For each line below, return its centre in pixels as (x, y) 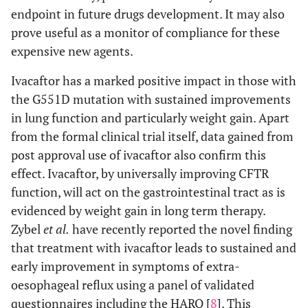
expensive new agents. (72, 51)
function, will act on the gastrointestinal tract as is (148, 191)
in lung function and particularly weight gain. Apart (150, 117)
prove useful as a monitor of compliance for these (145, 32)
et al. (56, 229)
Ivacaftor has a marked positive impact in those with (154, 80)
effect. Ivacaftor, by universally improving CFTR (140, 173)
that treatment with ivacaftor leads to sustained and (154, 247)
